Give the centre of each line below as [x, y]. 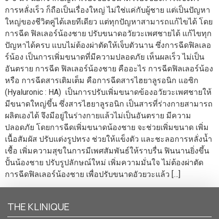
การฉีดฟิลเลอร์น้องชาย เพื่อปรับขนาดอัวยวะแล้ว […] [93, 174]
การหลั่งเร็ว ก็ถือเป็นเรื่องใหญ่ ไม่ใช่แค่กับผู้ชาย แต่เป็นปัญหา [108, 10]
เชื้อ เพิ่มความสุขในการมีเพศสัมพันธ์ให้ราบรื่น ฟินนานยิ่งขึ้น [107, 151]
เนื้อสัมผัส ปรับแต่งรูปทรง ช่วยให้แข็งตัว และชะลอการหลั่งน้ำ [109, 139]
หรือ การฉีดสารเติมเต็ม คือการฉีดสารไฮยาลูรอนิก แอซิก [102, 80]
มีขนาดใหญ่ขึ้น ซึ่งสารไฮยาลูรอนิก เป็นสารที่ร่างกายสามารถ [109, 104]
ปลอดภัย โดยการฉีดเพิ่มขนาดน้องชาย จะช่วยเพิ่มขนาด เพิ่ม [107, 127]
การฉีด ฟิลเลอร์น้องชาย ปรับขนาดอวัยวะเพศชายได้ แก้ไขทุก [108, 33]
